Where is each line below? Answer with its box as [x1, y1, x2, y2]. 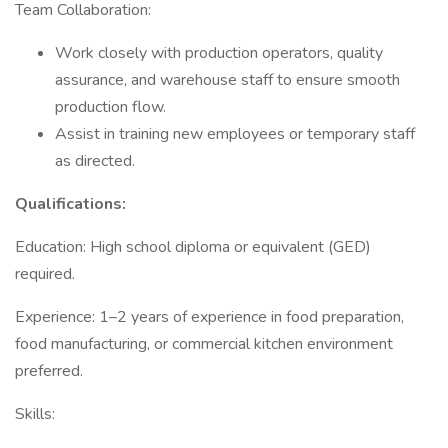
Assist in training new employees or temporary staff [55, 123, 415, 145]
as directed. [55, 150, 135, 172]
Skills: [15, 403, 55, 425]
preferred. [15, 360, 83, 382]
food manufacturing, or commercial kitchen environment [15, 333, 393, 355]
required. [15, 263, 75, 285]
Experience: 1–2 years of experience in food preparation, [15, 306, 404, 328]
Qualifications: [15, 193, 126, 215]
